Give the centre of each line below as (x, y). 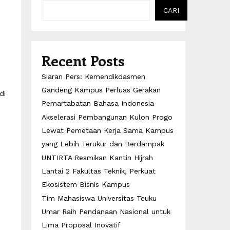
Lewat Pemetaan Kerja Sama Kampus (108, 130)
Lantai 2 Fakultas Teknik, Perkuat (99, 171)
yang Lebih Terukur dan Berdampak (103, 144)
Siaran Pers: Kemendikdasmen (93, 76)
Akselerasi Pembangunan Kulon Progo (107, 117)
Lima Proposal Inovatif (81, 225)
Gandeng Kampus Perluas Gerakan (101, 90)
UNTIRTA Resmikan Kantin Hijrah (97, 158)
